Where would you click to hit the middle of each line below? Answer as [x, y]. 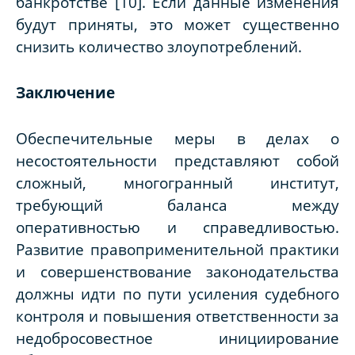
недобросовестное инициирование [177, 338]
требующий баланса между [177, 205]
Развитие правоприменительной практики [177, 250]
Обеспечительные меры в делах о [177, 139]
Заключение [65, 93]
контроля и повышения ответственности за [177, 316]
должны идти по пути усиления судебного [177, 294]
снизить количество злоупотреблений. [161, 47]
